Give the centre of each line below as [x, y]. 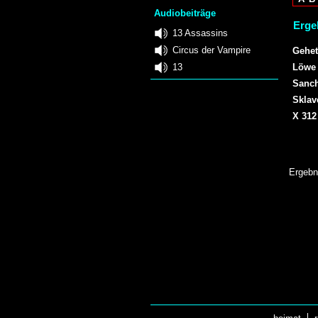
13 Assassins [200, 33]
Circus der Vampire [212, 50]
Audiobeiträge [185, 13]
